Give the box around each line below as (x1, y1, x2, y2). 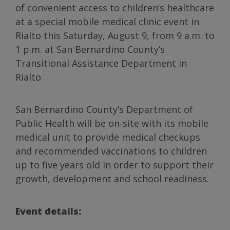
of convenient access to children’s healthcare (15, 1, 214, 14)
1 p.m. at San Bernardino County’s (15, 43, 165, 55)
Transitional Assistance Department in (15, 56, 187, 69)
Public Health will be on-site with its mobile (15, 117, 208, 129)
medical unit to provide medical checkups (15, 130, 200, 143)
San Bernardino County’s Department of (15, 103, 193, 116)
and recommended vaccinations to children (15, 144, 207, 157)
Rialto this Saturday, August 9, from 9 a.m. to (15, 29, 215, 42)
